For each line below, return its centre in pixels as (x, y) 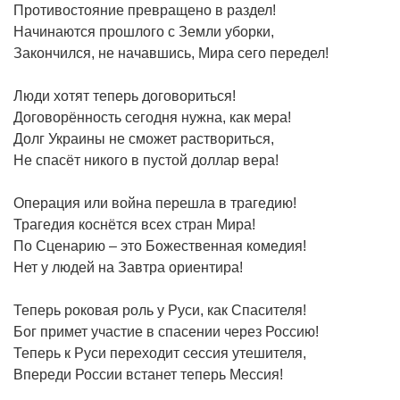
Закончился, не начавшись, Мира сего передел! (171, 53)
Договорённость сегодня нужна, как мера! (152, 117)
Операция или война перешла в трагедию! (155, 203)
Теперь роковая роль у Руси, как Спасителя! (160, 310)
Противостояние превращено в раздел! (145, 10)
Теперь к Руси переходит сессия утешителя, (160, 353)
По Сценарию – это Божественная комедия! (160, 246)
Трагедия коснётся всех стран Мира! (134, 224)
